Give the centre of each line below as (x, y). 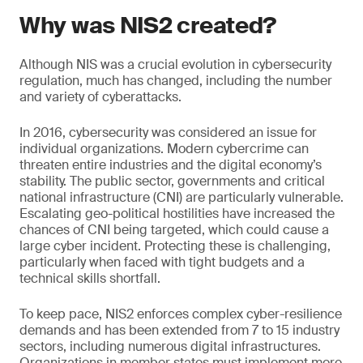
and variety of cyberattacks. (100, 97)
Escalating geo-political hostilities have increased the (177, 214)
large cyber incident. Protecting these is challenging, (175, 246)
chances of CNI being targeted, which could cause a (174, 230)
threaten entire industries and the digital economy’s (171, 165)
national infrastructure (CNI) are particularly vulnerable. (181, 197)
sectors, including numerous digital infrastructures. (170, 346)
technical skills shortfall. (90, 278)
